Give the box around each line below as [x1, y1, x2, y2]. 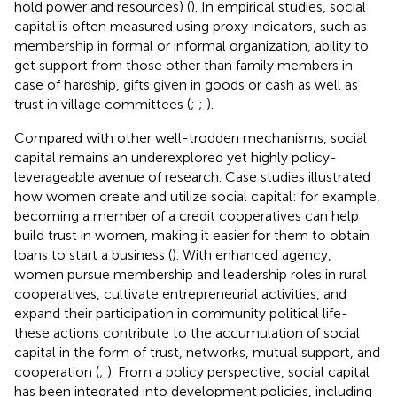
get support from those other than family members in [14, 56, 353, 74]
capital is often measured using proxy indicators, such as [14, 17, 367, 35]
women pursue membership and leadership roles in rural [14, 265, 367, 283]
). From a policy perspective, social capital [107, 362, 370, 380]
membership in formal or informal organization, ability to [14, 36, 369, 54]
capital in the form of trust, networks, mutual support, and [14, 343, 380, 361]
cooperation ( [14, 362, 99, 380]
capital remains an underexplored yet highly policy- [14, 148, 337, 166]
